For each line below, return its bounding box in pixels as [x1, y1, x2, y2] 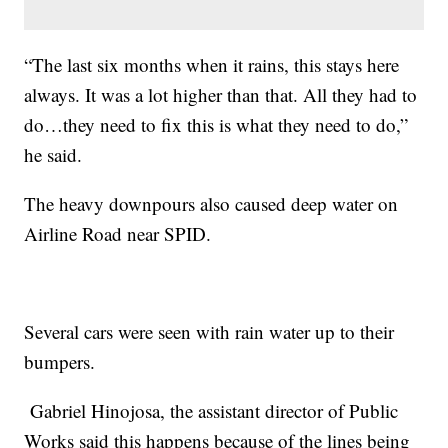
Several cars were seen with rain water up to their [24, 318, 395, 344]
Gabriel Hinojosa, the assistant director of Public [24, 397, 399, 423]
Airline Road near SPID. [24, 220, 212, 246]
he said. [24, 141, 83, 167]
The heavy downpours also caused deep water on [24, 190, 399, 216]
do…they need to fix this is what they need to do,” [24, 111, 409, 137]
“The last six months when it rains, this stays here [24, 51, 400, 77]
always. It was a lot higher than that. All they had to [24, 81, 418, 107]
